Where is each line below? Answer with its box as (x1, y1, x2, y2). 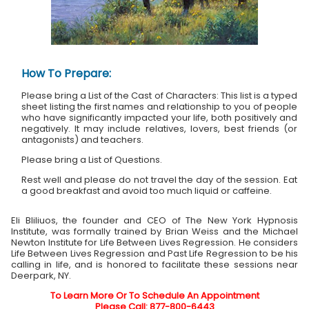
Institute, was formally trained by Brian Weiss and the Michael (11, 224, 298, 238)
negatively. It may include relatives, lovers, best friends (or (21, 121, 297, 135)
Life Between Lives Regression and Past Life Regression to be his (11, 246, 298, 260)
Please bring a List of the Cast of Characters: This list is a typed (21, 88, 297, 102)
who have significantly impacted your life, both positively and (21, 110, 297, 124)
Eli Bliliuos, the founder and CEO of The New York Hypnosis (11, 213, 298, 227)
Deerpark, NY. (11, 268, 71, 282)
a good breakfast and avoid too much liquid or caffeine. (21, 183, 274, 197)
